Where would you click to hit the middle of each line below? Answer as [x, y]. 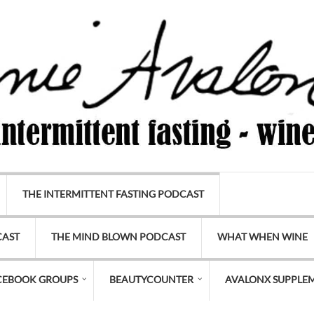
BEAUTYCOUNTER [151, 279]
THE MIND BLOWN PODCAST [118, 237]
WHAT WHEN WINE [262, 237]
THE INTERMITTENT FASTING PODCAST [113, 194]
